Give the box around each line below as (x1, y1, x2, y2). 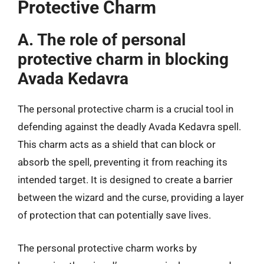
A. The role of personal (18, 30, 186, 49)
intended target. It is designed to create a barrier (18, 174, 233, 186)
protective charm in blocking (18, 49, 229, 69)
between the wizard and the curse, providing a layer (18, 192, 244, 203)
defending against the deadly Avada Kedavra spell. (18, 121, 241, 133)
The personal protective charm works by (18, 242, 197, 254)
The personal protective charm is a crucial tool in (18, 103, 233, 115)
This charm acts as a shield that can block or (18, 138, 216, 150)
